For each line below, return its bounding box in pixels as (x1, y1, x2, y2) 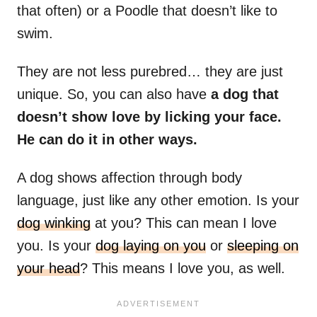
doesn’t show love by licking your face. (17, 109, 282, 125)
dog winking (17, 215, 91, 231)
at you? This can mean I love (91, 215, 277, 231)
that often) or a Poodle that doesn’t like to (17, 3, 277, 19)
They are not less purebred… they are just (17, 64, 283, 80)
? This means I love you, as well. (80, 260, 285, 277)
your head (17, 260, 80, 277)
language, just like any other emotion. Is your (17, 192, 299, 209)
